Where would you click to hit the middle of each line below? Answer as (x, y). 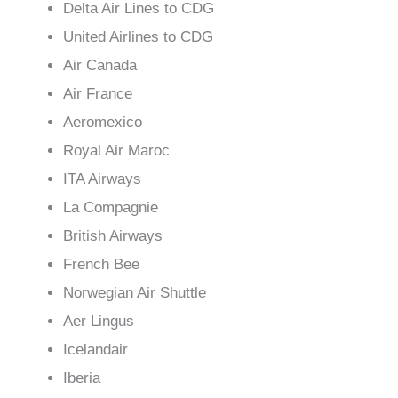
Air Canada (102, 65)
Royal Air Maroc (119, 150)
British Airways (115, 235)
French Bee (103, 264)
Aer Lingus (101, 321)
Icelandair (98, 349)
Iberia (84, 378)
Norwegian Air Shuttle (137, 292)
